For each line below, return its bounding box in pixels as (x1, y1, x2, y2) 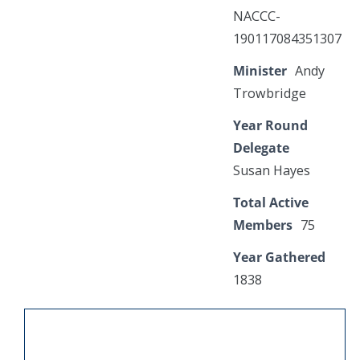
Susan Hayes (233, 162, 310, 179)
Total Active (233, 194, 309, 211)
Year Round (233, 117, 308, 134)
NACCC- (233, 7, 280, 25)
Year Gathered (233, 248, 325, 266)
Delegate (233, 139, 289, 157)
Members (233, 216, 292, 234)
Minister (233, 62, 287, 80)
